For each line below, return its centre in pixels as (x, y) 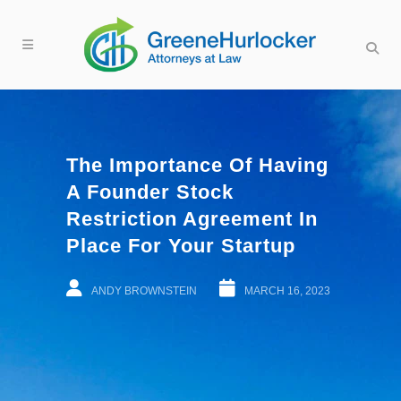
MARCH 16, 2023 (287, 291)
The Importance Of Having (197, 165)
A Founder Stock (150, 192)
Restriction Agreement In (192, 219)
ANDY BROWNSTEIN (144, 291)
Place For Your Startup (181, 246)
